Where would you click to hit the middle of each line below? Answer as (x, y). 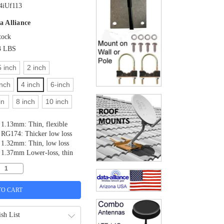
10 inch (57, 102)
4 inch (30, 85)
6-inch (60, 85)
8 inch (25, 102)
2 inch (36, 68)
